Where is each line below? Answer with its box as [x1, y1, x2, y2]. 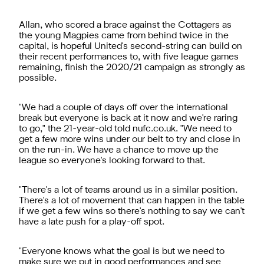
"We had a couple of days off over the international [19, 103, 228, 112]
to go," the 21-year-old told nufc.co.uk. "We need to [19, 124, 232, 133]
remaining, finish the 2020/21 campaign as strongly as [19, 63, 245, 72]
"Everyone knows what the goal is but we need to [19, 247, 225, 256]
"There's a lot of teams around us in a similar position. [19, 186, 237, 194]
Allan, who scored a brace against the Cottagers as [19, 21, 232, 29]
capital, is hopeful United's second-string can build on [19, 42, 242, 51]
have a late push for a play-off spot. [19, 217, 164, 226]
